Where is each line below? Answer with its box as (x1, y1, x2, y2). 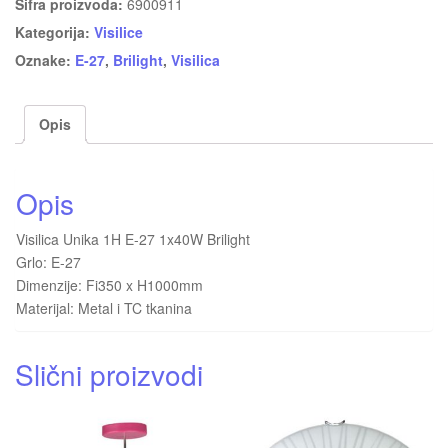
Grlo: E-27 (16, 251, 81, 272)
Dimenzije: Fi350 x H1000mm (16, 274, 203, 295)
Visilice (94, 22, 143, 43)
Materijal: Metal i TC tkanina (16, 297, 192, 318)
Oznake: (15, 50, 75, 71)
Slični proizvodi (15, 353, 203, 394)
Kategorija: (15, 22, 94, 43)
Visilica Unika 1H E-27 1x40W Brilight (16, 228, 250, 249)
